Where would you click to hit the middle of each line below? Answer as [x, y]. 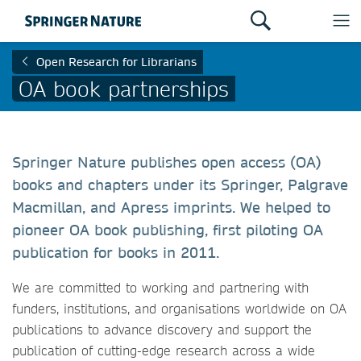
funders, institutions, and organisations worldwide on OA [179, 308]
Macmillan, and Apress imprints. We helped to [171, 207]
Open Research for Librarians [116, 62]
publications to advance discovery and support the [162, 329]
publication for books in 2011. [116, 253]
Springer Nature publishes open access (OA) [167, 162]
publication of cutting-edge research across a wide [164, 350]
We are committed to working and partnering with [160, 287]
